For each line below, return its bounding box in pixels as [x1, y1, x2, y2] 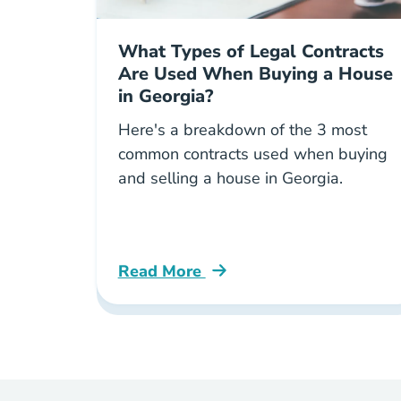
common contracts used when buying [117, 143, 388, 165]
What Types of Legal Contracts [117, 39, 384, 64]
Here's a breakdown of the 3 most [117, 119, 367, 141]
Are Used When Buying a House [117, 62, 393, 86]
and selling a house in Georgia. [117, 167, 343, 189]
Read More [117, 260, 206, 282]
